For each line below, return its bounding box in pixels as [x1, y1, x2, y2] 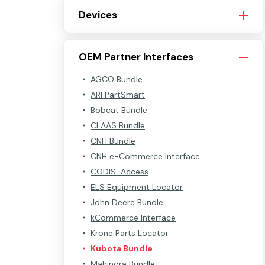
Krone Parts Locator [91, 228, 169, 238]
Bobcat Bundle [91, 105, 147, 115]
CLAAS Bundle [91, 120, 145, 131]
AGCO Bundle [91, 74, 143, 85]
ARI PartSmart [91, 89, 145, 100]
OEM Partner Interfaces [79, 50, 193, 63]
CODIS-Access [91, 166, 148, 177]
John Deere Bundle [91, 197, 163, 208]
